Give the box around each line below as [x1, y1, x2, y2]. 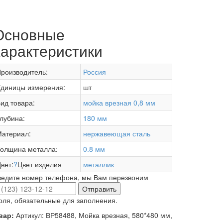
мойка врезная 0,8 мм [83, 98, 155, 108]
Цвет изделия [17, 159, 62, 170]
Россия [83, 67, 106, 77]
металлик [83, 159, 114, 170]
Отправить [82, 184, 116, 194]
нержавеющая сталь [83, 128, 150, 139]
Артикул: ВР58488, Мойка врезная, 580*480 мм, [16, 210, 172, 221]
